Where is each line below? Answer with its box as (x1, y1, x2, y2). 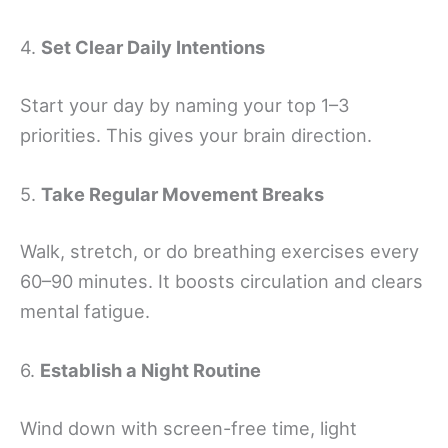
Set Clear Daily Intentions (41, 36, 265, 59)
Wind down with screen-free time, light (20, 416, 357, 439)
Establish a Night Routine (40, 359, 261, 382)
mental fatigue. (20, 300, 150, 323)
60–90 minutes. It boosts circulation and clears (20, 270, 423, 293)
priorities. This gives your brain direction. (20, 123, 372, 146)
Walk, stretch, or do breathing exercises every (20, 240, 419, 263)
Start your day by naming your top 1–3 (20, 93, 350, 116)
